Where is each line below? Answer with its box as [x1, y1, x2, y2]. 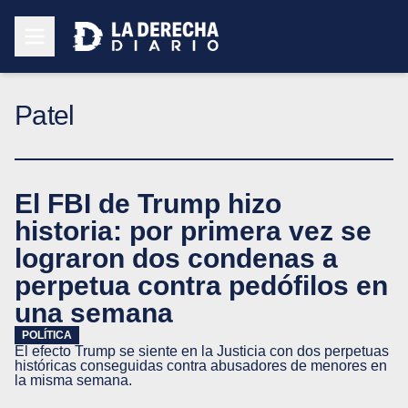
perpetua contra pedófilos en [15, 270, 388, 301]
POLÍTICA [22, 329, 72, 342]
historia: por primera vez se [15, 215, 372, 246]
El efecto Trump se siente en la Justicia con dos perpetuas [15, 343, 389, 359]
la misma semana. [15, 372, 132, 388]
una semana [15, 297, 173, 328]
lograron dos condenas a [15, 242, 338, 273]
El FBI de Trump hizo [15, 188, 281, 219]
